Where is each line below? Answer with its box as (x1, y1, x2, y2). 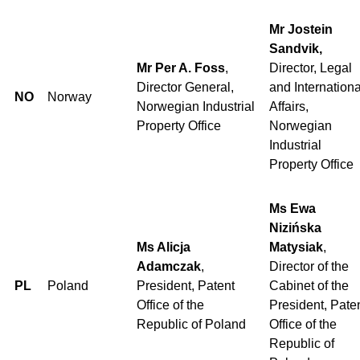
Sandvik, (269, 41, 322, 55)
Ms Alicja (137, 239, 190, 254)
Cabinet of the (269, 278, 349, 292)
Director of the (269, 259, 349, 273)
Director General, (137, 80, 234, 94)
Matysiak (269, 239, 323, 254)
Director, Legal (269, 60, 352, 75)
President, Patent (137, 278, 235, 292)
